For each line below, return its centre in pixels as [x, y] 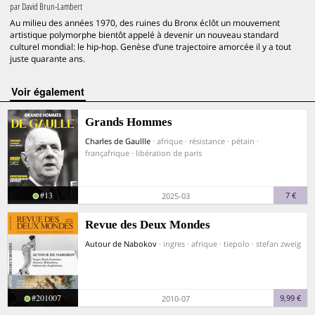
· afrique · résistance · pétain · [206, 141]
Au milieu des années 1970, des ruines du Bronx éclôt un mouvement [145, 23]
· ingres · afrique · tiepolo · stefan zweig [230, 244]
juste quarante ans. [47, 59]
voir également [51, 91]
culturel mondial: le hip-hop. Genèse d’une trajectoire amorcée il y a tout [150, 47]
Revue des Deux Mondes [148, 225]
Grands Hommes [129, 122]
